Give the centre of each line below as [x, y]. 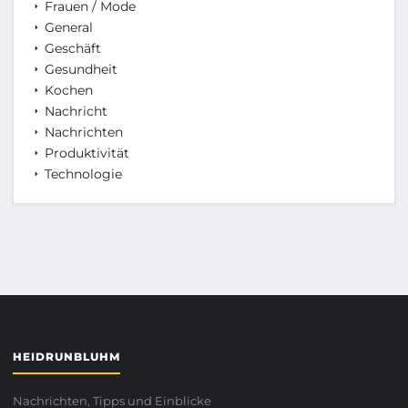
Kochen [67, 91]
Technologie [82, 174]
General [67, 28]
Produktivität [85, 153]
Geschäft [71, 49]
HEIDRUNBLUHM [66, 357]
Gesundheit [79, 70]
